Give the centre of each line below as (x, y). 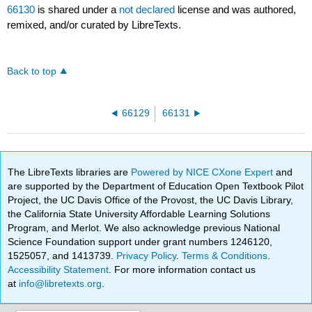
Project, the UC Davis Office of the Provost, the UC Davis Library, (151, 200)
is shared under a (77, 10)
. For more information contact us (182, 269)
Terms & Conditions (225, 255)
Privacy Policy (147, 255)
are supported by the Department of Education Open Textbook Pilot (156, 186)
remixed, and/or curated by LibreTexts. (94, 25)
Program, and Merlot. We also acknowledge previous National (144, 227)
